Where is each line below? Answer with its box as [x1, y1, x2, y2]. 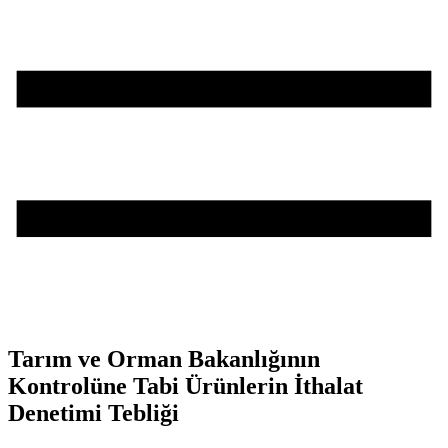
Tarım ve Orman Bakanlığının [8, 346, 320, 373]
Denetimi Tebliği [8, 400, 179, 427]
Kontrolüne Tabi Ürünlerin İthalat [8, 373, 363, 400]
